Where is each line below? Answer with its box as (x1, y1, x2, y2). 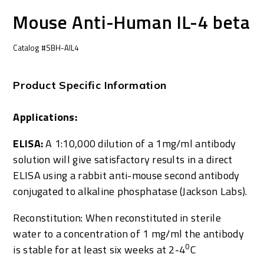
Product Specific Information (13, 78, 167, 92)
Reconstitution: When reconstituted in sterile (13, 209, 222, 226)
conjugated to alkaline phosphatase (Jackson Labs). (13, 183, 247, 199)
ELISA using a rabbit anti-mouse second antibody (13, 167, 240, 183)
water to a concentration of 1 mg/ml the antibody (13, 225, 244, 242)
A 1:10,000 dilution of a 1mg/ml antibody (45, 135, 236, 151)
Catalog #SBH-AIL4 (13, 41, 79, 54)
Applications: (13, 108, 80, 125)
